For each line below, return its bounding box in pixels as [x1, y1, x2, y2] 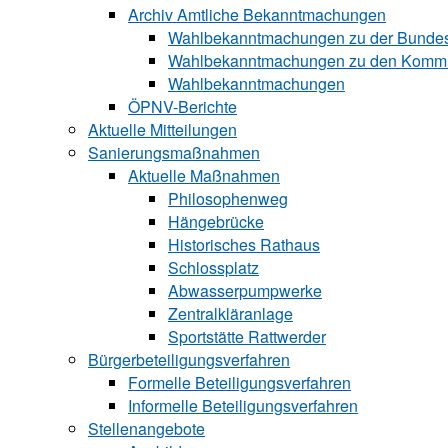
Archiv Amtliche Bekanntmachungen [128, 3, 386, 26]
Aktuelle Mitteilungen [88, 118, 237, 141]
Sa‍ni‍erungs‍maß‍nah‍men [88, 141, 260, 164]
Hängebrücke [168, 210, 264, 233]
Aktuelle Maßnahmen [128, 164, 280, 187]
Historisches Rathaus [168, 233, 320, 256]
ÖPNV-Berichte [128, 95, 237, 118]
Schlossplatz [168, 256, 259, 279]
